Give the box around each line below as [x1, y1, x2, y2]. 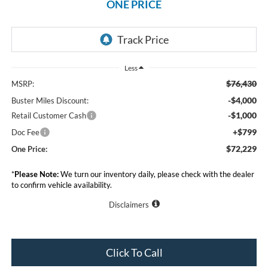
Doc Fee [11, 127, 39, 137]
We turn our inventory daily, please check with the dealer [58, 169, 254, 179]
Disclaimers [108, 199, 149, 209]
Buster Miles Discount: [11, 95, 89, 105]
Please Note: [14, 169, 59, 179]
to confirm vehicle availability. [11, 179, 112, 190]
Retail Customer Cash [11, 110, 86, 120]
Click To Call [105, 245, 163, 259]
